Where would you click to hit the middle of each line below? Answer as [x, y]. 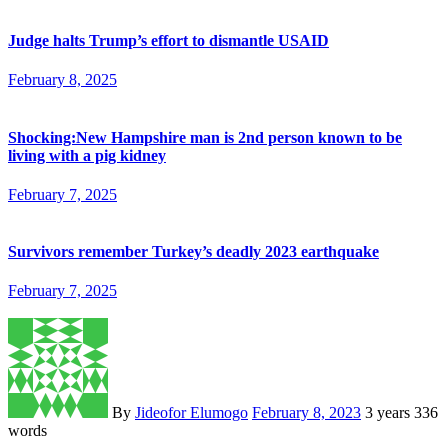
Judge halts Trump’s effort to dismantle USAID [168, 41]
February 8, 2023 [306, 413]
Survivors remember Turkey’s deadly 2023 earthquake [193, 252]
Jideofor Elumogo [191, 413]
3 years [389, 413]
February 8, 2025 [62, 80]
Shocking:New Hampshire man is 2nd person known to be [205, 137]
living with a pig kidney [87, 155]
